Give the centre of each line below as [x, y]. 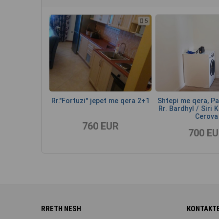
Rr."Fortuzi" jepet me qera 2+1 [101, 100]
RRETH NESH [61, 208]
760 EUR [101, 126]
